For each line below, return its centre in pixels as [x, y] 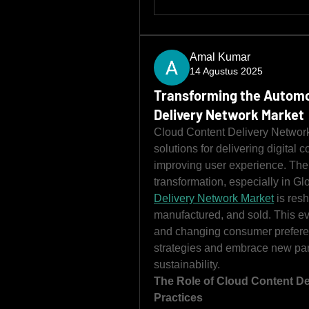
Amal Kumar [220, 57]
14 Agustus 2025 [226, 71]
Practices [178, 298]
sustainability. [187, 265]
